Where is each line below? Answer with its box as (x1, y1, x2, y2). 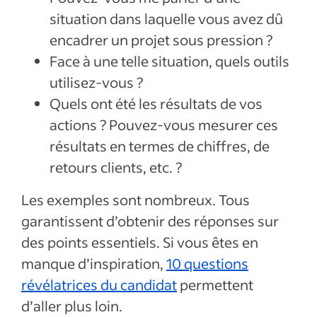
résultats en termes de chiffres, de (50, 137, 270, 155)
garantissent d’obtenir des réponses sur (21, 212, 279, 230)
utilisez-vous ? (50, 73, 143, 91)
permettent (177, 275, 253, 294)
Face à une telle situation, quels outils (50, 52, 289, 70)
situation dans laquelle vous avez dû (50, 9, 283, 28)
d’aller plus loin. (21, 296, 125, 315)
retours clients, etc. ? (50, 158, 182, 176)
